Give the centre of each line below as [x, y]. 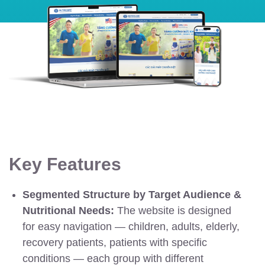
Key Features [65, 164]
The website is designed [173, 211]
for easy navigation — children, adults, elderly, [131, 227]
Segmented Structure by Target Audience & [132, 195]
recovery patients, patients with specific [115, 243]
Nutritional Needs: [69, 211]
